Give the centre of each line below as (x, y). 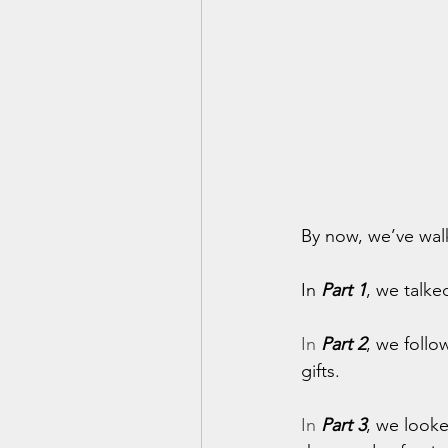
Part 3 (343, 425)
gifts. (320, 371)
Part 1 (343, 290)
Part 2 (343, 344)
